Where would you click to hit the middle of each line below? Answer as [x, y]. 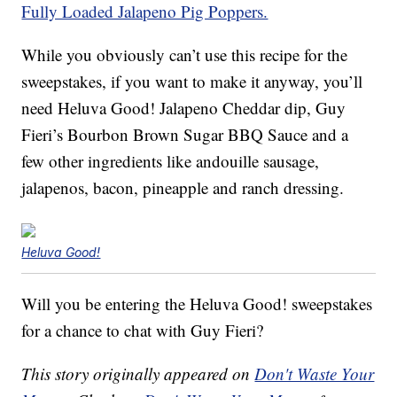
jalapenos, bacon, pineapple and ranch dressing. [183, 188]
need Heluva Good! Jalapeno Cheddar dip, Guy [184, 108]
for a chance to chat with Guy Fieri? [143, 331]
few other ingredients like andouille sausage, [171, 161]
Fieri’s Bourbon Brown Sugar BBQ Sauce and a [185, 135]
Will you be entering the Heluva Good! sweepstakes [197, 304]
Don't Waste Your [315, 374]
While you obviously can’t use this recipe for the [185, 55]
